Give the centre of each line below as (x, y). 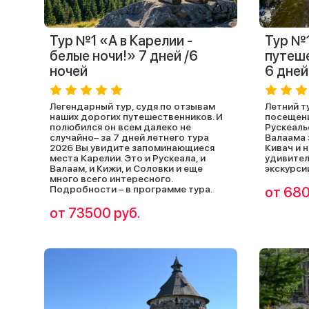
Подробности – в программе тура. (131, 189)
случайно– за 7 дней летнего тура (129, 137)
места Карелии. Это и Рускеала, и (128, 158)
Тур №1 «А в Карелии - (121, 41)
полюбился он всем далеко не (120, 127)
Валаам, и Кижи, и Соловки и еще (126, 168)
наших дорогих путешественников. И (136, 117)
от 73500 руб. (95, 213)
